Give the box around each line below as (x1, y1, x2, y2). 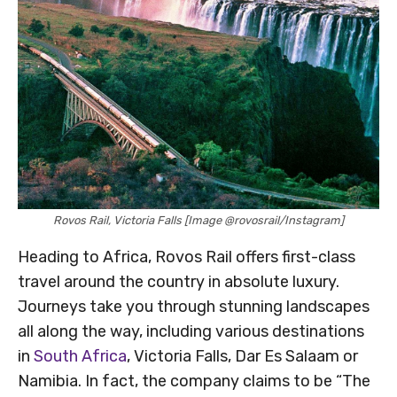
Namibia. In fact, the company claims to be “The (18, 370, 370, 391)
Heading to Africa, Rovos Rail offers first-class (18, 246, 355, 267)
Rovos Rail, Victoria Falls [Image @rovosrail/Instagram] (53, 213, 344, 227)
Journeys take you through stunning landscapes (18, 296, 370, 316)
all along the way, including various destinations (18, 321, 364, 341)
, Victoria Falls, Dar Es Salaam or (127, 346, 358, 366)
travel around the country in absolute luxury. (18, 271, 339, 292)
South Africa (34, 346, 127, 366)
